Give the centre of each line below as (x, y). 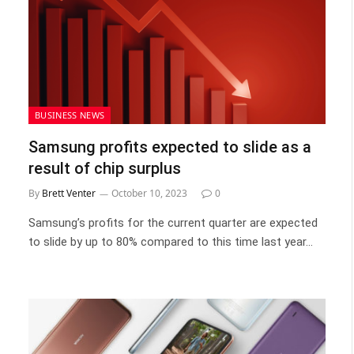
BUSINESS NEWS (70, 115)
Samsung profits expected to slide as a (170, 147)
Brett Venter (69, 193)
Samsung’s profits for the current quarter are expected (173, 222)
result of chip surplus (105, 168)
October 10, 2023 (149, 193)
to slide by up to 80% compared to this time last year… (171, 241)
